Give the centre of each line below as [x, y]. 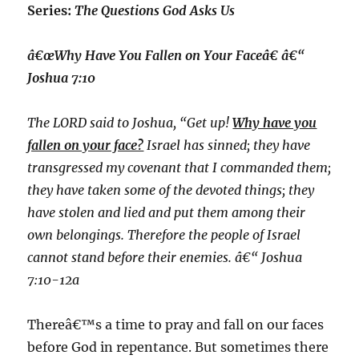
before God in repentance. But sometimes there [178, 347]
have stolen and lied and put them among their [167, 212]
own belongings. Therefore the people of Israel [164, 235]
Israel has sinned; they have [227, 145]
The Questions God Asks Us [155, 10]
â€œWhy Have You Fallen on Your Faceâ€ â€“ [166, 55]
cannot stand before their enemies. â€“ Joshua [165, 257]
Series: [51, 10]
